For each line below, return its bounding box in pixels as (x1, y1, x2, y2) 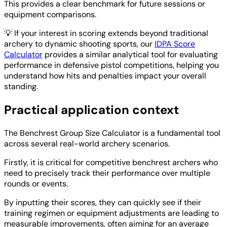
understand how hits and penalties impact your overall (4, 70, 206, 81)
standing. (4, 81, 38, 92)
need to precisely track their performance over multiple (4, 167, 210, 178)
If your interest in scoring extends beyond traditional (14, 27, 208, 39)
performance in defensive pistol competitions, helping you (4, 59, 219, 70)
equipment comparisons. (4, 9, 96, 20)
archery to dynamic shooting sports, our (4, 38, 155, 49)
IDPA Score (155, 38, 195, 49)
